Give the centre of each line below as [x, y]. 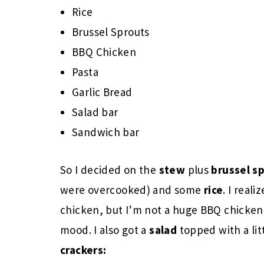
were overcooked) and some [132, 190]
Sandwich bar [106, 132]
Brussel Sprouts [111, 32]
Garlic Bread [102, 92]
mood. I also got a [105, 230]
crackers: [83, 250]
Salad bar [95, 112]
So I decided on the [110, 170]
